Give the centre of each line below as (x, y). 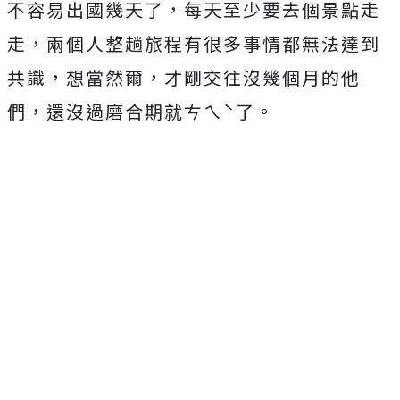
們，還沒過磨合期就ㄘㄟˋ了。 (141, 111)
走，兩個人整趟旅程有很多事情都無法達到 (194, 43)
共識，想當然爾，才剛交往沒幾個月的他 (184, 77)
